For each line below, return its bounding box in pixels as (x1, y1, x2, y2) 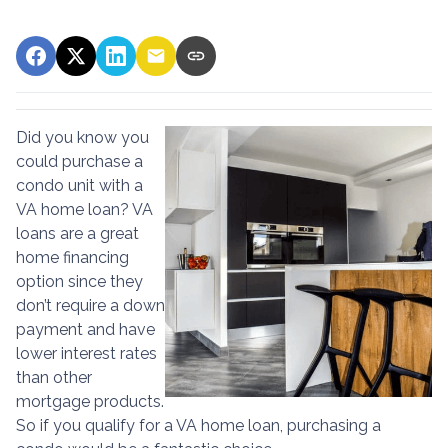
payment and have (16, 319, 155, 339)
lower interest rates (16, 343, 157, 363)
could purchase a (16, 151, 143, 171)
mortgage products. (16, 391, 164, 411)
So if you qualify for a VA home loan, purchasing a (16, 415, 381, 435)
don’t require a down (16, 295, 165, 315)
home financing (16, 247, 129, 267)
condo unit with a (16, 175, 143, 195)
